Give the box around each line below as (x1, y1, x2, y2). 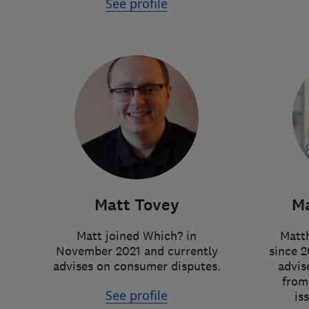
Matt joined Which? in (77, 228, 197, 243)
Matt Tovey (94, 195, 179, 216)
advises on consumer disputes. (52, 259, 221, 274)
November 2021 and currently (55, 243, 218, 259)
